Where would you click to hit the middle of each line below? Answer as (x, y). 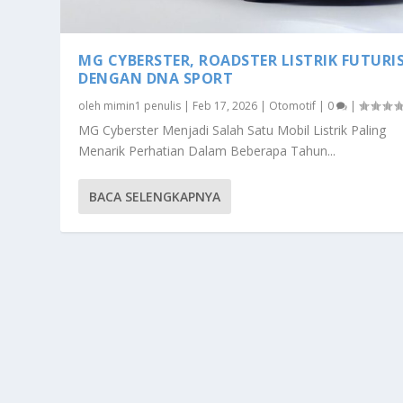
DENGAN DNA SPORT (156, 79)
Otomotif (293, 106)
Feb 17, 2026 (225, 106)
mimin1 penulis (143, 106)
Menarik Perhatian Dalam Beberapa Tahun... (207, 151)
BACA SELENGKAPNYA (155, 197)
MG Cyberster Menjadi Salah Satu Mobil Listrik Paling (233, 130)
